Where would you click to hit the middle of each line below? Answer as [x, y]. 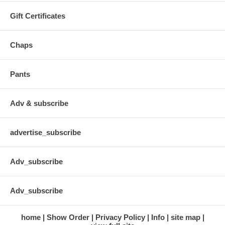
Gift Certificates [38, 16]
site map [185, 217]
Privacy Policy [120, 217]
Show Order [68, 217]
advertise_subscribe [45, 132]
